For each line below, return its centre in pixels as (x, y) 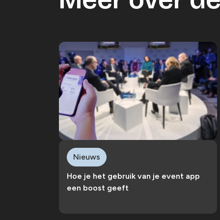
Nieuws (87, 157)
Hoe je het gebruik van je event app (133, 176)
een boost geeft (98, 188)
